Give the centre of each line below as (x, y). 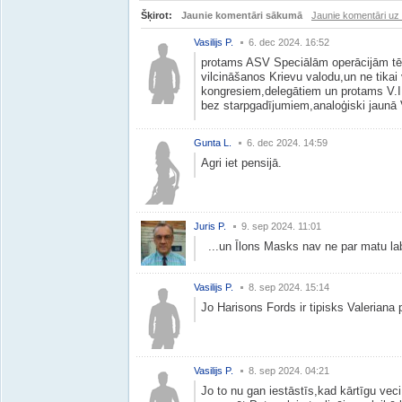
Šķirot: (157, 15)
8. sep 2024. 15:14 (289, 287)
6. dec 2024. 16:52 (289, 42)
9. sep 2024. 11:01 (281, 226)
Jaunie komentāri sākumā (242, 15)
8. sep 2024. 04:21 (289, 371)
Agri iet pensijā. (241, 163)
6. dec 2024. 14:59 (287, 143)
